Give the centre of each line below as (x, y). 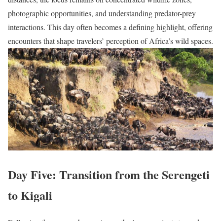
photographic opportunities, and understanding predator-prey (102, 13)
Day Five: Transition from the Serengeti (109, 175)
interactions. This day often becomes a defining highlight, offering (110, 27)
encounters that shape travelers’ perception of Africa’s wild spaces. (110, 41)
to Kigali (30, 195)
